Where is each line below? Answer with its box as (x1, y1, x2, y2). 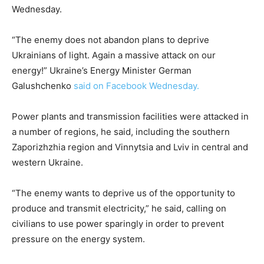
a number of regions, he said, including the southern (12, 126, 230, 138)
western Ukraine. (12, 157, 83, 169)
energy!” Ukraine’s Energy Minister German (12, 65, 192, 77)
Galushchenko (12, 80, 74, 92)
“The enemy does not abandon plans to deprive (12, 34, 209, 46)
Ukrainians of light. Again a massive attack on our (12, 49, 216, 61)
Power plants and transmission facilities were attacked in (12, 111, 249, 123)
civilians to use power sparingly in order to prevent (12, 218, 224, 230)
